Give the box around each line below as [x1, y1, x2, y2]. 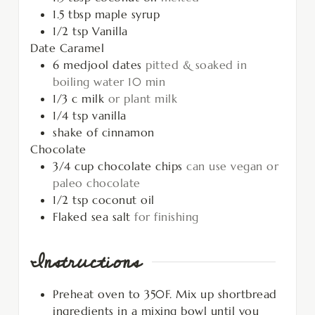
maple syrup [94, 6, 160, 21]
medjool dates [63, 57, 142, 72]
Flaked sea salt [53, 209, 131, 224]
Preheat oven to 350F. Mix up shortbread [53, 286, 277, 301]
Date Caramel [30, 40, 104, 55]
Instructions [30, 243, 141, 282]
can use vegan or [186, 158, 278, 173]
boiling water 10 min [53, 74, 165, 89]
